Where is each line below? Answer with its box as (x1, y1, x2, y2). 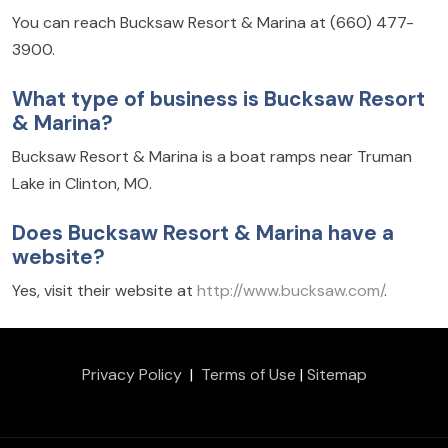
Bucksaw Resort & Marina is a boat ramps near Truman (12, 146, 412, 168)
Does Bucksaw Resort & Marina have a (12, 219, 394, 247)
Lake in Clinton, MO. (12, 173, 152, 195)
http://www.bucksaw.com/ (197, 280, 384, 302)
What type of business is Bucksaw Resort (12, 85, 425, 113)
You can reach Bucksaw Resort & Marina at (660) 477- (12, 12, 414, 34)
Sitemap (306, 364, 367, 386)
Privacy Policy (81, 364, 182, 386)
